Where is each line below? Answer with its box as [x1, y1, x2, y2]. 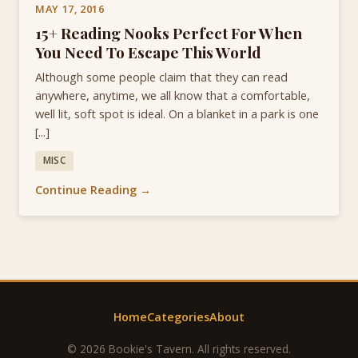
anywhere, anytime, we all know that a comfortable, [35, 86, 310, 103]
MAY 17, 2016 [35, 2, 105, 17]
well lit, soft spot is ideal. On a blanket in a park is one [35, 105, 319, 121]
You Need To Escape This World [35, 41, 261, 62]
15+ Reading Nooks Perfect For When [35, 22, 302, 43]
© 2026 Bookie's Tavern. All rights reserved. [67, 340, 291, 356]
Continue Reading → [35, 181, 151, 197]
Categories [147, 308, 209, 324]
